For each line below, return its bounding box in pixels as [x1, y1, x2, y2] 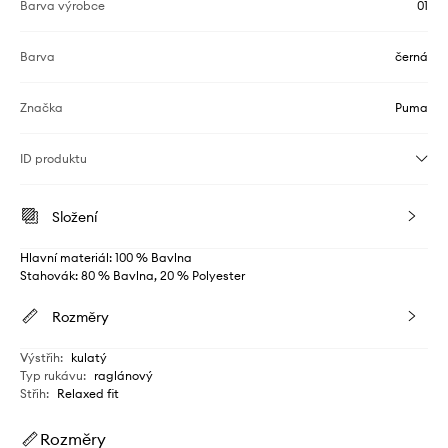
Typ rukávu [20, 367, 83, 383]
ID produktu [20, 150, 87, 166]
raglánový [94, 367, 153, 383]
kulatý [71, 349, 107, 365]
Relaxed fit [57, 385, 119, 401]
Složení [52, 207, 97, 226]
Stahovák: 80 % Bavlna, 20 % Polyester [20, 267, 245, 283]
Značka [20, 99, 63, 115]
